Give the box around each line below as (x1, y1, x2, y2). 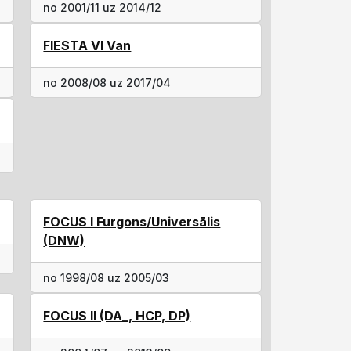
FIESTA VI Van (43, 38, 132, 53)
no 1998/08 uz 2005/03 (43, 271, 170, 284)
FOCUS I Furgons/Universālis (43, 214, 221, 230)
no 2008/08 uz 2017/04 (43, 76, 172, 89)
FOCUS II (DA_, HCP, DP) (43, 308, 191, 324)
